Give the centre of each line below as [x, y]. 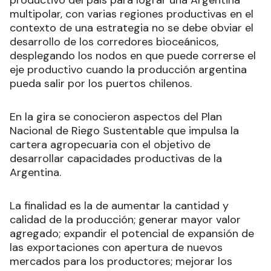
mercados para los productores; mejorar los [121, 261]
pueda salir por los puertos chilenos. [101, 83]
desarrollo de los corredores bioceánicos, [114, 41]
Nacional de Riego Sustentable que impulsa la [124, 130]
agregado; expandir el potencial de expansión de [132, 233]
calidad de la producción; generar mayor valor [125, 219]
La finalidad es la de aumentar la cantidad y [119, 205]
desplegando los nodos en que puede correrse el [133, 55]
